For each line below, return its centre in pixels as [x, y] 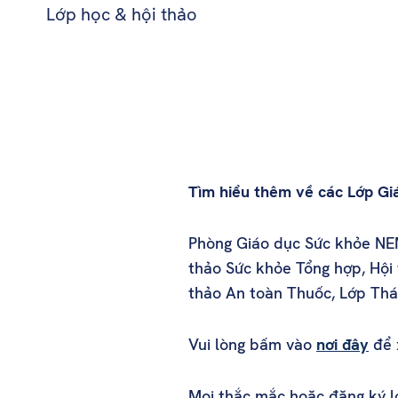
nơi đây [342, 345]
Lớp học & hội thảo [121, 14]
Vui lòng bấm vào [252, 345]
